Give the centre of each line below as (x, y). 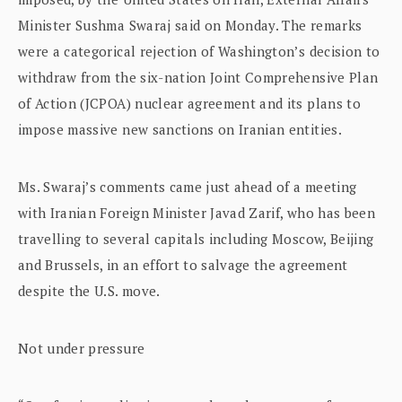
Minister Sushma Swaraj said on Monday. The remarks (190, 26)
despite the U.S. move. (89, 291)
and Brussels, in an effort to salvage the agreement (183, 265)
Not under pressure (82, 349)
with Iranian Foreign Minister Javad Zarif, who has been (197, 213)
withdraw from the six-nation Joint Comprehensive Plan (198, 78)
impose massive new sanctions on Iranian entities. (180, 130)
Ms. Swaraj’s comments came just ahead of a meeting (188, 187)
